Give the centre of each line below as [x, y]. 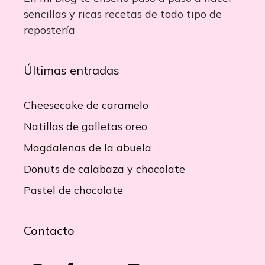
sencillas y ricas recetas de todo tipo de [123, 14]
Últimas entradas [72, 70]
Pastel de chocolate [73, 190]
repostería [49, 30]
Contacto [49, 230]
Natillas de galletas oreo [85, 126]
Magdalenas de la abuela [88, 147]
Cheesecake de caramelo [86, 105]
